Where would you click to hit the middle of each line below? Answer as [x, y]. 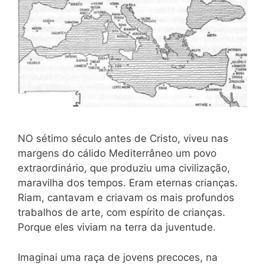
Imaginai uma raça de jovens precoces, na [118, 257]
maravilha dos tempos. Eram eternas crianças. [128, 183]
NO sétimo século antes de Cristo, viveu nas [123, 139]
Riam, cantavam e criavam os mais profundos [126, 198]
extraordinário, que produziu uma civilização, [124, 168]
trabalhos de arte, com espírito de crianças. [122, 213]
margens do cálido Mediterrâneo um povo [117, 153]
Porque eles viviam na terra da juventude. [117, 227]
